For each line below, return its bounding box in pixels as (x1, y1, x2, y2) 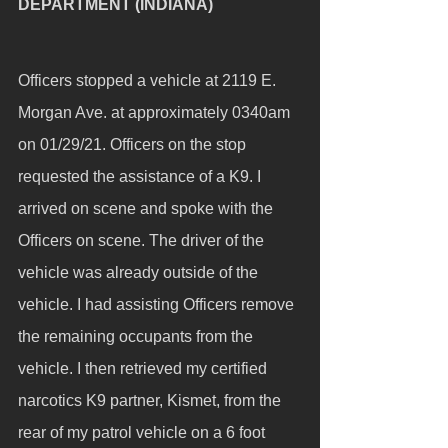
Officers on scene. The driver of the (18, 232, 268, 249)
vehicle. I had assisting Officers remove (18, 296, 298, 313)
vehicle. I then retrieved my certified (18, 360, 271, 377)
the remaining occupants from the (18, 328, 257, 345)
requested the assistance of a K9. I (18, 168, 265, 185)
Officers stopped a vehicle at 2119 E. (18, 72, 280, 89)
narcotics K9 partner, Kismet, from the (18, 392, 285, 409)
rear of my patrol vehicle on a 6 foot (18, 424, 269, 441)
